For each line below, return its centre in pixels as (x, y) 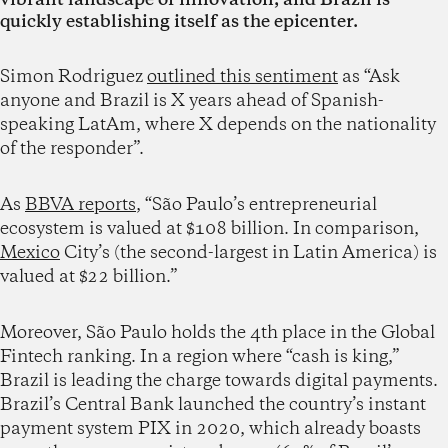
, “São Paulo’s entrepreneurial (256, 204)
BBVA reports (80, 204)
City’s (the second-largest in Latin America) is (248, 252)
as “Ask (369, 76)
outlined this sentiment (242, 76)
